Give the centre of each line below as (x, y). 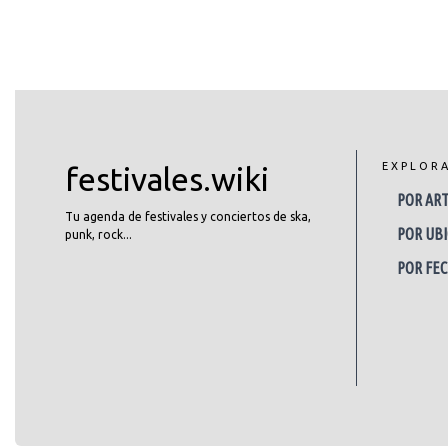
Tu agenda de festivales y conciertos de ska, (188, 216)
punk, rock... (98, 234)
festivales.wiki (167, 178)
